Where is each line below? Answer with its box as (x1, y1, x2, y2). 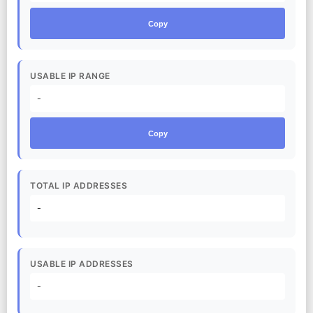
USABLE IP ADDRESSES (30, 259, 133, 269)
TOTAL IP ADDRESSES (30, 180, 127, 191)
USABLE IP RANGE (30, 71, 110, 81)
